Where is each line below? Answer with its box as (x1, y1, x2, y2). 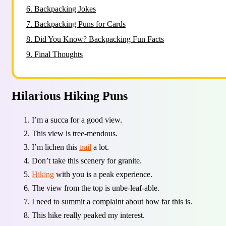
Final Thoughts (34, 50, 83, 59)
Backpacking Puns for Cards (34, 20, 126, 28)
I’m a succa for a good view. (32, 115, 122, 124)
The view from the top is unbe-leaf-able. (32, 183, 159, 192)
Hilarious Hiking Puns (12, 89, 128, 102)
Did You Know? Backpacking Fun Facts (34, 35, 164, 43)
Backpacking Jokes (34, 5, 96, 13)
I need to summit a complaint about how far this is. (32, 197, 192, 206)
